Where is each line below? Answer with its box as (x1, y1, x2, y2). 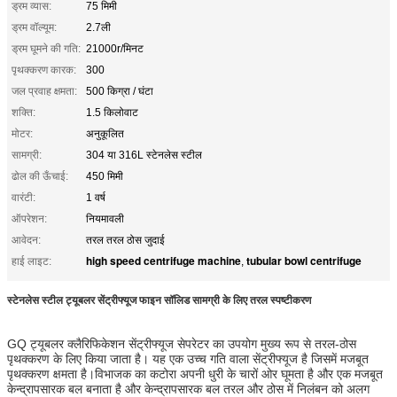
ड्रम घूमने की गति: (12, 42, 81, 55)
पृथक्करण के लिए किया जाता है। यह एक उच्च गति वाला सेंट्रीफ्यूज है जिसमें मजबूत (7, 351, 369, 366)
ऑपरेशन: (12, 212, 47, 225)
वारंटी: (12, 191, 35, 204)
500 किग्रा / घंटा (86, 84, 153, 97)
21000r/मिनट (86, 42, 144, 55)
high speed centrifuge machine (86, 252, 241, 269)
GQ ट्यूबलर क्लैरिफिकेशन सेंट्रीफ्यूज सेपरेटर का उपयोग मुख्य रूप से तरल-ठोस (7, 336, 356, 351)
